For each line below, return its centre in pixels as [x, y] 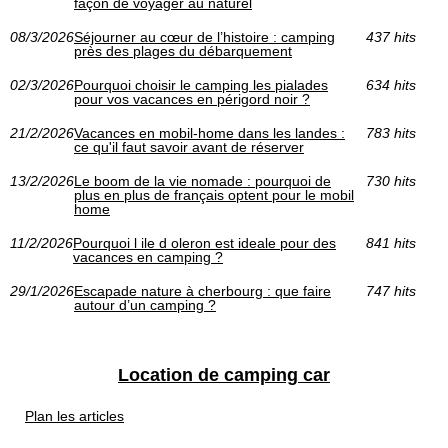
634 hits [390, 84]
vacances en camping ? [148, 256]
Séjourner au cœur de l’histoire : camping [204, 36]
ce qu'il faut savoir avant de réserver [189, 146]
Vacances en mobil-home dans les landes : [209, 132]
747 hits [390, 290]
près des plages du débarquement [183, 50]
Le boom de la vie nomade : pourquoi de [202, 180]
